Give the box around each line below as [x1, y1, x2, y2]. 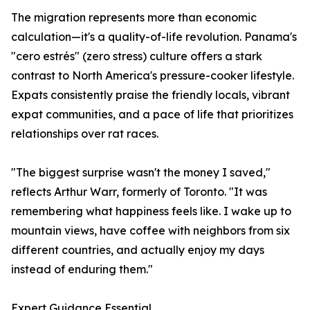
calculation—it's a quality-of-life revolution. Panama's [11, 30, 297, 44]
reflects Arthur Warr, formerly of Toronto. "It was [11, 185, 267, 199]
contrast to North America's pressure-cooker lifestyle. [11, 69, 294, 83]
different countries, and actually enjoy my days [11, 243, 264, 257]
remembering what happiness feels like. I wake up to [11, 204, 291, 219]
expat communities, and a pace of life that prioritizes [11, 107, 293, 122]
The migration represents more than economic [11, 10, 257, 25]
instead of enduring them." [11, 262, 153, 277]
